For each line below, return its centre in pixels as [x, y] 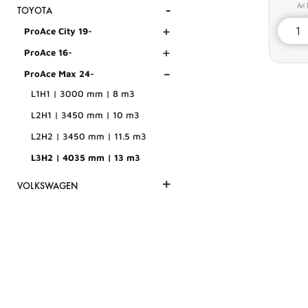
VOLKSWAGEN [47, 186]
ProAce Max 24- [59, 74]
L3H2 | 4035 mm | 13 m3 [86, 158]
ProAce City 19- [58, 31]
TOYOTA [35, 11]
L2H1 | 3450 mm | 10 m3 [85, 115]
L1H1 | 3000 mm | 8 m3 [83, 94]
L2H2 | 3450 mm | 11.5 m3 [89, 136]
